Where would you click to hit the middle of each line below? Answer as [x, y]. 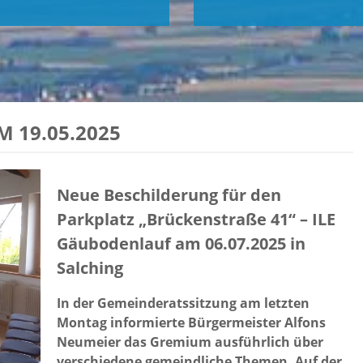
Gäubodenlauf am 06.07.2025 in [181, 243]
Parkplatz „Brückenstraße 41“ [176, 219]
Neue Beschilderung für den [169, 194]
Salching [90, 267]
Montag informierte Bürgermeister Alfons [191, 323]
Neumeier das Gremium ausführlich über [190, 342]
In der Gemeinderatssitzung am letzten [183, 303]
